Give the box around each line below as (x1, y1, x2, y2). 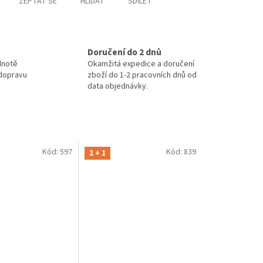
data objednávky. (87, 80, 148, 92)
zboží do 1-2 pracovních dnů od (87, 69, 197, 81)
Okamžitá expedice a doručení (87, 58, 194, 70)
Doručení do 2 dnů (87, 45, 161, 59)
